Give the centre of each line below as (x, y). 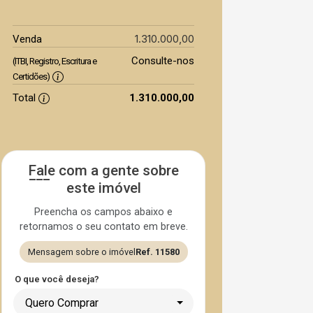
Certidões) (31, 77)
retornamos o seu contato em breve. (103, 227)
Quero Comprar (62, 303)
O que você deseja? (57, 279)
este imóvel (103, 188)
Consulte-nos (162, 61)
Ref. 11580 (157, 252)
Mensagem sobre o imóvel (81, 252)
